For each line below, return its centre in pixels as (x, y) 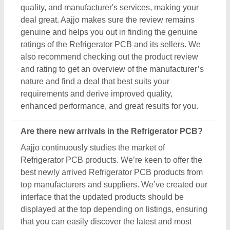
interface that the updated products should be (102, 197)
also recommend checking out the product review (109, 57)
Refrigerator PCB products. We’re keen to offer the (111, 160)
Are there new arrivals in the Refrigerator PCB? (112, 131)
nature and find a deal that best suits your (95, 82)
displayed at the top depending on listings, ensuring (114, 209)
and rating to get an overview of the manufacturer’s (112, 69)
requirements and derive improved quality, (97, 94)
